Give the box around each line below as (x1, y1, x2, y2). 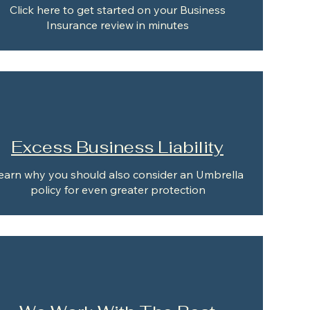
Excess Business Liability (11, 136, 224, 158)
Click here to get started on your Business (10, 3, 226, 17)
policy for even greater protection (30, 183, 206, 197)
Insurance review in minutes (46, 18, 189, 32)
